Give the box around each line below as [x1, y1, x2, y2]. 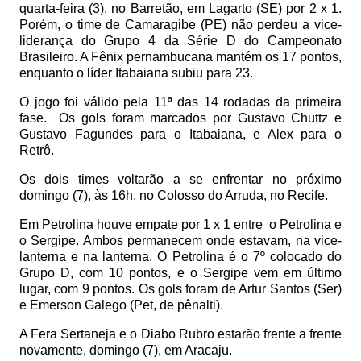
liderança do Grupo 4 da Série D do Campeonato [19, 34, 342, 48]
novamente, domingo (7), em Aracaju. [19, 343, 232, 357]
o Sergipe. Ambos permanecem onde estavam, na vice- [19, 234, 342, 247]
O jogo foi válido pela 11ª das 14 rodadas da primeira [19, 95, 342, 109]
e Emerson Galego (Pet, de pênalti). [19, 298, 223, 312]
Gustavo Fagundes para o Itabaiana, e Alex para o [19, 127, 342, 141]
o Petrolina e [269, 218, 342, 231]
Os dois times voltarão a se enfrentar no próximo [19, 172, 342, 186]
